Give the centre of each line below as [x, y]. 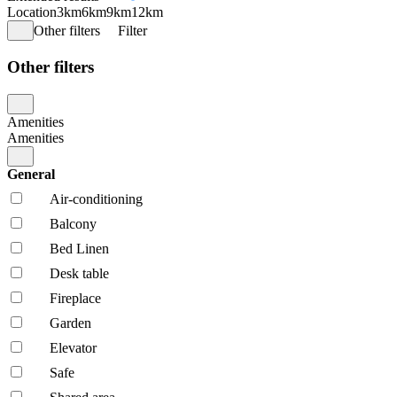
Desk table [79, 273]
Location [32, 12]
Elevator [73, 347]
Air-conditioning [96, 198]
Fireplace [75, 298]
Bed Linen [79, 248]
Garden [70, 323]
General [33, 174]
